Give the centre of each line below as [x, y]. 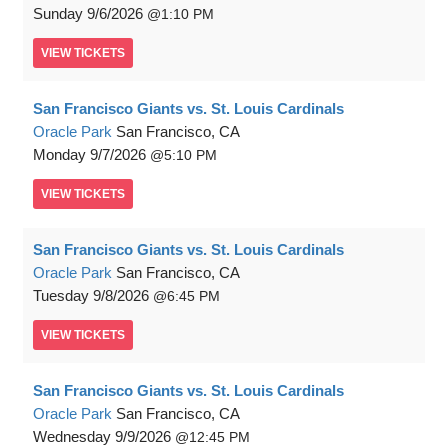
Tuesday [61, 295]
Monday [59, 154]
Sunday [58, 13]
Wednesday [72, 436]
